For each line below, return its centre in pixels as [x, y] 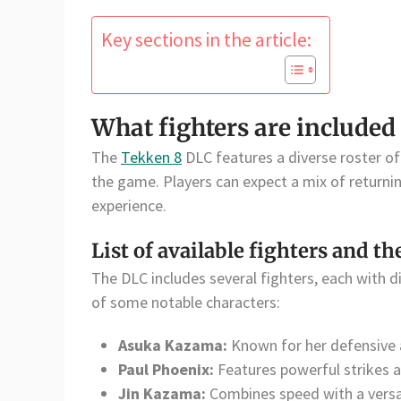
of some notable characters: [186, 303]
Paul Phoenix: [166, 370]
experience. [129, 206]
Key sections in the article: [206, 40]
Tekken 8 [151, 158]
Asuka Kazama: [173, 346]
